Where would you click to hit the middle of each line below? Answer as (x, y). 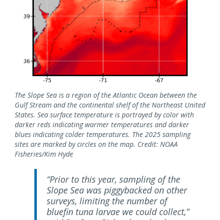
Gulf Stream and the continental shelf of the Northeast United (110, 105)
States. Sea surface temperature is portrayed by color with (104, 115)
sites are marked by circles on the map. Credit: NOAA (96, 144)
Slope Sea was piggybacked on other (117, 190)
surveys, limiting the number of (107, 201)
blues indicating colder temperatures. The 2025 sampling (103, 135)
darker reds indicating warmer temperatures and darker (102, 125)
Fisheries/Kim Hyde (44, 154)
